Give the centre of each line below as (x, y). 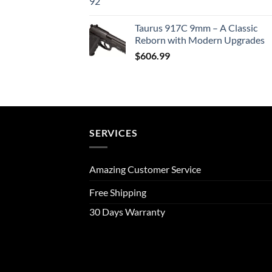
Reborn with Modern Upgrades (200, 39)
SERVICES (114, 132)
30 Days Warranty (127, 212)
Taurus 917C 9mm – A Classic (196, 27)
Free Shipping (118, 192)
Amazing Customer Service (145, 169)
